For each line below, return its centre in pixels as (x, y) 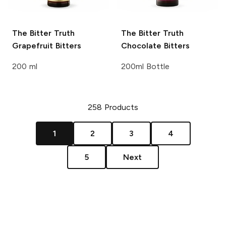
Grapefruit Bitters (47, 45)
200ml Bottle (145, 66)
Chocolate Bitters (155, 45)
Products (121, 107)
